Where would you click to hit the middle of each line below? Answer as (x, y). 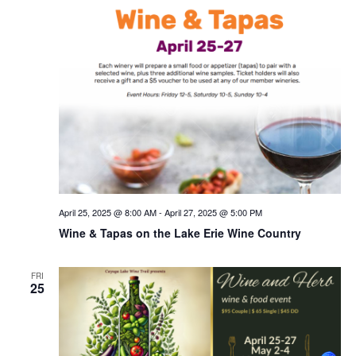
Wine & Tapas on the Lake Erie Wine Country (180, 232)
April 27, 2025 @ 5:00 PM (213, 212)
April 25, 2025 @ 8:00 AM (107, 212)
